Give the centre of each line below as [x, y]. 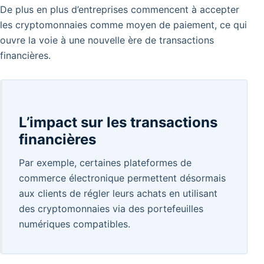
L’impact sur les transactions [118, 122]
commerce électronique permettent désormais [123, 178]
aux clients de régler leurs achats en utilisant [118, 193]
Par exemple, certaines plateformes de [105, 162]
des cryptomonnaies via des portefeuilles [111, 208]
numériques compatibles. [75, 224]
